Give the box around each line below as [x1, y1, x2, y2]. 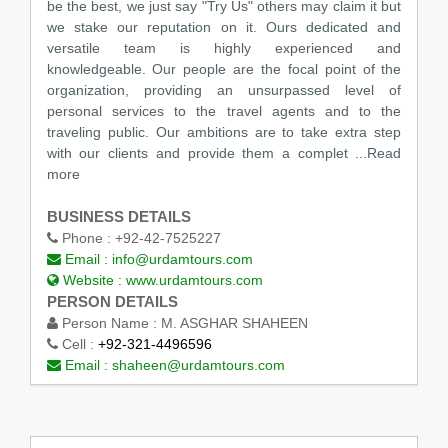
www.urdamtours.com [125, 271, 263, 288]
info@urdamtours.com [111, 250, 253, 267]
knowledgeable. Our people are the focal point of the [46, 60, 402, 77]
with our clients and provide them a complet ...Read [46, 144, 402, 161]
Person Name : [57, 314, 161, 331]
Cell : [57, 335, 98, 352]
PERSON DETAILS [46, 292, 178, 310]
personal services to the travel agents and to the [46, 102, 402, 119]
